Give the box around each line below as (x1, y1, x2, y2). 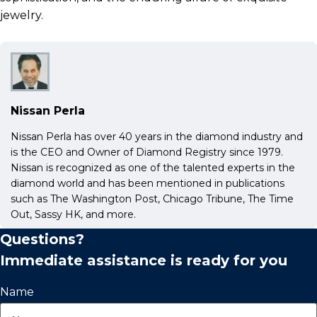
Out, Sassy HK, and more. (11, 207, 136, 221)
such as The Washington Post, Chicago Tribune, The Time (11, 192, 294, 205)
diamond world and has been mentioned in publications (11, 176, 284, 190)
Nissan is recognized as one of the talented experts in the (11, 161, 295, 174)
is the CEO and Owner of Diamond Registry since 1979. (11, 145, 283, 158)
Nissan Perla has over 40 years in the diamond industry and (11, 129, 303, 143)
